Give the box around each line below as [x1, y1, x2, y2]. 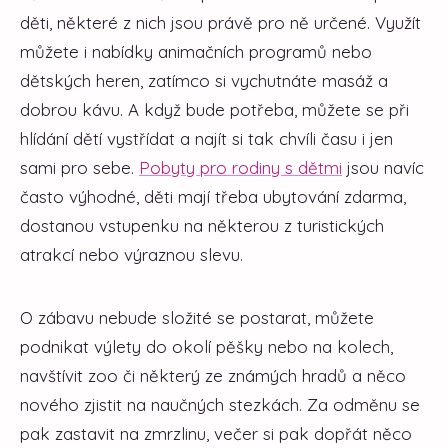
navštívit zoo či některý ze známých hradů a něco [20, 364, 406, 386]
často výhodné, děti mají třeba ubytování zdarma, [20, 185, 406, 207]
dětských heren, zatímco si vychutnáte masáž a [20, 69, 388, 91]
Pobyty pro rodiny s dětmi [139, 156, 342, 178]
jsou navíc [342, 156, 424, 178]
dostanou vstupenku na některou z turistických [20, 214, 384, 236]
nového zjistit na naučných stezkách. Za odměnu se [20, 393, 420, 415]
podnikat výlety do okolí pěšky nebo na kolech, [20, 335, 393, 357]
